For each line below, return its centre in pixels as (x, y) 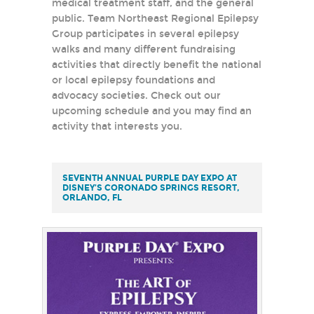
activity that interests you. (117, 127)
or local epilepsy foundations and (134, 81)
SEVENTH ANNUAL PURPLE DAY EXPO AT (150, 178)
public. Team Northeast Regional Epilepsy (155, 19)
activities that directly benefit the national (157, 65)
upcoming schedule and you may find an (152, 111)
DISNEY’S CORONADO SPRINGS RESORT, (151, 188)
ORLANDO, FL (92, 198)
